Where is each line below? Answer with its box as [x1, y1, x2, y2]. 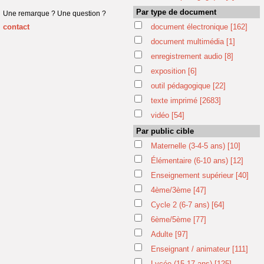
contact [3, 22, 29, 31]
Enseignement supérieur [150, 171, 236, 180]
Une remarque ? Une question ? [3, 9, 106, 18]
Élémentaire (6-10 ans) [150, 156, 230, 165]
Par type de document [136, 8, 216, 16]
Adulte [150, 230, 175, 239]
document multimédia [150, 37, 226, 46]
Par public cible [136, 127, 194, 136]
